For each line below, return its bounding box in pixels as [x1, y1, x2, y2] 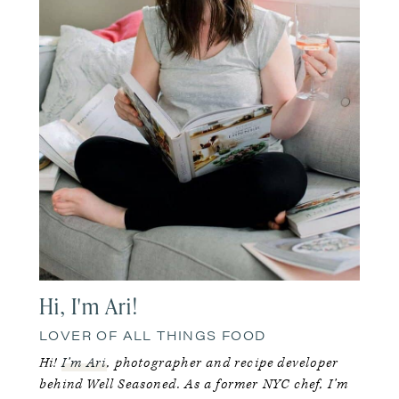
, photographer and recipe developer [107, 354, 339, 371]
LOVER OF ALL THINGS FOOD [39, 325, 266, 344]
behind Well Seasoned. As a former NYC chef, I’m [39, 375, 349, 393]
